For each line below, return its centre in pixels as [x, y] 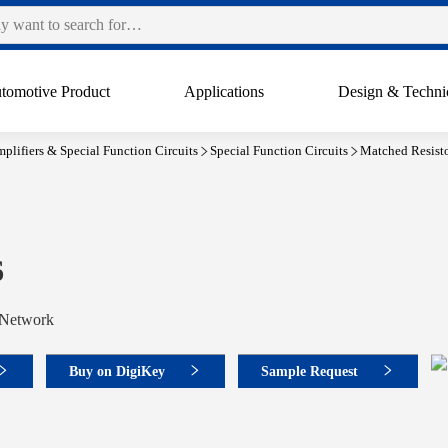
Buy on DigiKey [117, 371]
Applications [224, 91]
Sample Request [309, 371]
